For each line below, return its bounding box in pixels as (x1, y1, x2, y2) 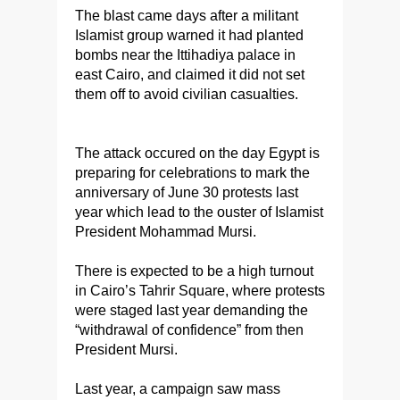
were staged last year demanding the (75, 303, 308, 319)
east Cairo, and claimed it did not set (75, 67, 304, 83)
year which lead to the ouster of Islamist (75, 204, 323, 221)
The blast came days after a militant (75, 8, 298, 24)
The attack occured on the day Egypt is (75, 146, 320, 162)
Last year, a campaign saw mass (75, 381, 280, 397)
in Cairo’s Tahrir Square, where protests (75, 283, 325, 299)
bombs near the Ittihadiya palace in (75, 47, 296, 63)
